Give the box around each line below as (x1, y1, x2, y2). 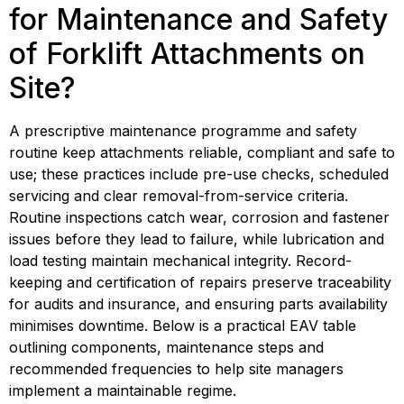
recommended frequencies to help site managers (9, 360, 344, 379)
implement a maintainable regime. (9, 381, 236, 400)
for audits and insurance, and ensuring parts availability (9, 295, 388, 314)
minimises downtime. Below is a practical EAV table (9, 317, 356, 335)
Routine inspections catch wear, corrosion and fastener (9, 208, 390, 227)
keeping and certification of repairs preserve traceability (9, 273, 391, 292)
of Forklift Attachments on (9, 36, 365, 72)
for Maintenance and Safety (9, 2, 388, 38)
